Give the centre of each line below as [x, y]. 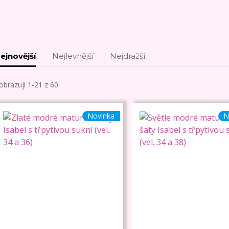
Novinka [101, 116]
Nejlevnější [73, 56]
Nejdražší [127, 56]
